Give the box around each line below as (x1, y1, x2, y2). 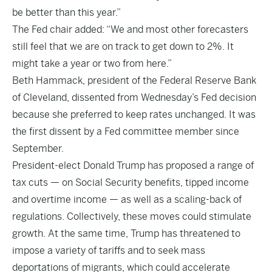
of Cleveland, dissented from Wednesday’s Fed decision (12, 92, 256, 103)
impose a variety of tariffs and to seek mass (12, 245, 205, 256)
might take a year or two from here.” (12, 58, 172, 69)
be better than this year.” (12, 7, 121, 18)
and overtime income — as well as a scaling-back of (12, 194, 242, 205)
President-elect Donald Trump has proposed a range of (12, 160, 254, 171)
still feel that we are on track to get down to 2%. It (12, 41, 234, 52)
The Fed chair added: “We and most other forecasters (12, 24, 248, 35)
